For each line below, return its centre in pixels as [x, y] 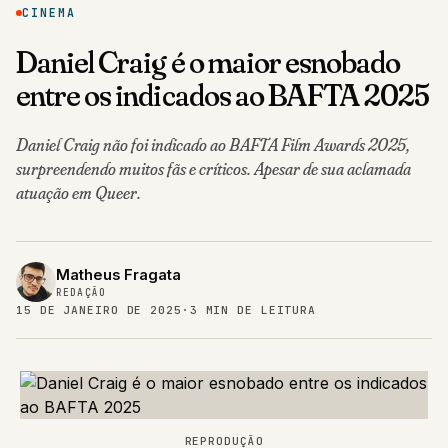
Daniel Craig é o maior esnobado [208, 62]
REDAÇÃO [81, 293]
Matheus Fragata [118, 275]
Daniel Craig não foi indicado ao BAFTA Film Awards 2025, [213, 145]
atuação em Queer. [78, 193]
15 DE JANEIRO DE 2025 [99, 310]
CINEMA [49, 13]
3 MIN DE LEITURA [253, 310]
